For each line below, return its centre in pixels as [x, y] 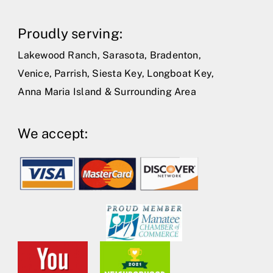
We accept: [53, 133]
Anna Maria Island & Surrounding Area [107, 91]
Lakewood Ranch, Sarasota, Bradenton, [109, 55]
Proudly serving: [70, 33]
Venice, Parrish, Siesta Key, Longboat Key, [116, 73]
